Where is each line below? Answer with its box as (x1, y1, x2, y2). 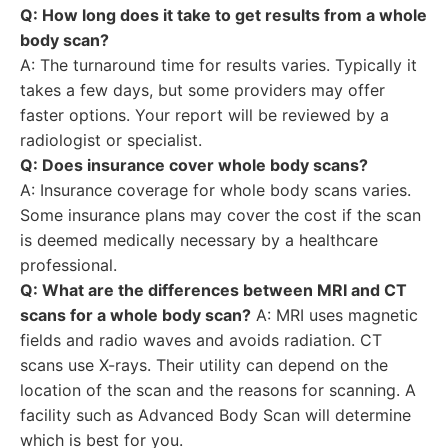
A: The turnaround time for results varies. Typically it (20, 55, 417, 75)
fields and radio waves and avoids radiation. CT (20, 330, 382, 350)
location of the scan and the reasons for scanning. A (20, 380, 416, 400)
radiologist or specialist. (20, 130, 202, 150)
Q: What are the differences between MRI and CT (20, 280, 407, 300)
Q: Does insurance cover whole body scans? (20, 155, 368, 175)
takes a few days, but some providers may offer (20, 80, 385, 100)
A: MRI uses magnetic (251, 305, 418, 325)
